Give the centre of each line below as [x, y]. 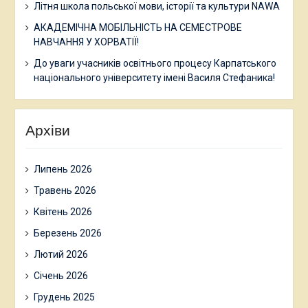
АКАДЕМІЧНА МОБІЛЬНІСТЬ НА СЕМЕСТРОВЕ [137, 27]
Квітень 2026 [63, 211]
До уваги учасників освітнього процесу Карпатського [155, 63]
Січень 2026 [60, 275]
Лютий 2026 [60, 254]
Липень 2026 [63, 169]
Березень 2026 [67, 233]
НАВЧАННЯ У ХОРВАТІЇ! [86, 42]
